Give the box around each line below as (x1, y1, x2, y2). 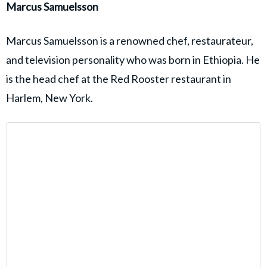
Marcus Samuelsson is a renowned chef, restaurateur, (6, 34, 253, 48)
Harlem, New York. (6, 91, 93, 105)
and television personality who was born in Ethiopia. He (6, 53, 260, 67)
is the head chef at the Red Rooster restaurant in (6, 72, 231, 86)
